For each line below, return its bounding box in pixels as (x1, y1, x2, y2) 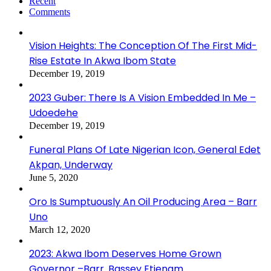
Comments (29, 6, 70, 17)
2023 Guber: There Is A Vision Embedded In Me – (29, 90, 256, 105)
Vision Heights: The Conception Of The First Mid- (29, 38, 257, 53)
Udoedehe (29, 105, 78, 120)
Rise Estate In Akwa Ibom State (29, 53, 176, 68)
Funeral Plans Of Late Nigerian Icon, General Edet (29, 142, 261, 157)
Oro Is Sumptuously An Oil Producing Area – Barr (29, 194, 257, 209)
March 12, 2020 (29, 224, 90, 235)
